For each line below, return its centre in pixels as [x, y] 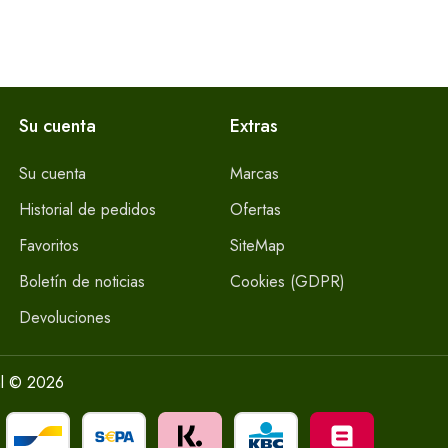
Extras [253, 126]
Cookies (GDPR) [287, 281]
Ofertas [255, 209]
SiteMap [257, 245]
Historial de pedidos [87, 209]
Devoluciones [64, 317]
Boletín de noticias [81, 281]
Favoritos [48, 245]
